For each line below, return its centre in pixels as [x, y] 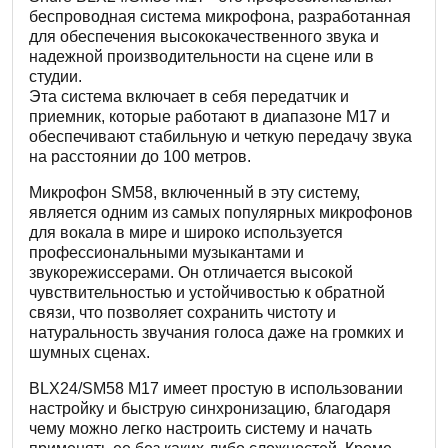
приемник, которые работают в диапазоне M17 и [209, 117]
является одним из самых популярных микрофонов [221, 213]
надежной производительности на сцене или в [201, 57]
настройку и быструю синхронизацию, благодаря [210, 409]
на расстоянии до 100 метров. [140, 157]
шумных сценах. [89, 353]
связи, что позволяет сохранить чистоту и [182, 313]
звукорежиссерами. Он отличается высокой [191, 273]
